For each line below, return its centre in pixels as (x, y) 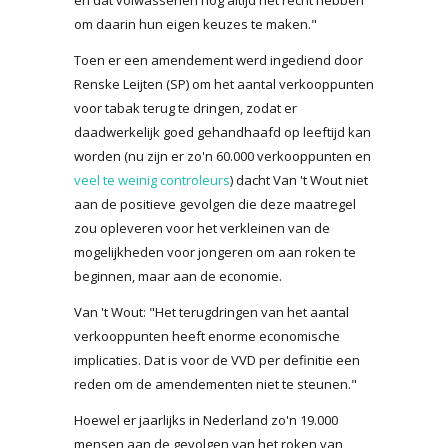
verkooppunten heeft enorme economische (207, 335)
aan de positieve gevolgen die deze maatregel (215, 203)
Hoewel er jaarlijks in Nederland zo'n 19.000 (206, 419)
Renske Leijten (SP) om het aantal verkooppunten (224, 83)
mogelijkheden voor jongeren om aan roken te (215, 251)
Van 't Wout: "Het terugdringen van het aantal (211, 311)
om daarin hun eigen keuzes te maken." (195, 23)
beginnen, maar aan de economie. (178, 275)
